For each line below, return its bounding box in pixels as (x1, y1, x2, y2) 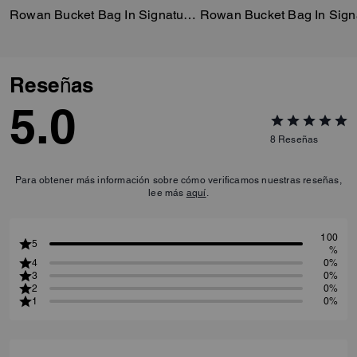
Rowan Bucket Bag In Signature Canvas (183, 6, 197, 22)
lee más (148, 186, 186, 198)
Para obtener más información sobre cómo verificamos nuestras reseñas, (15, 174, 342, 186)
